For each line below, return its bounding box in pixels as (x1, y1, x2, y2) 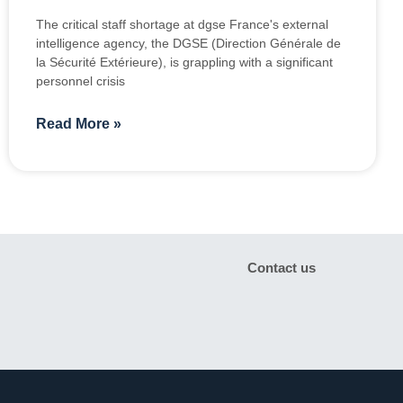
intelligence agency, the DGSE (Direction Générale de (36, 36, 341, 51)
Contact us (246, 260, 316, 276)
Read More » (36, 116, 121, 132)
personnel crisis (36, 74, 125, 89)
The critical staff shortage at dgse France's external (36, 17, 328, 32)
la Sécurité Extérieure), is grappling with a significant (36, 55, 333, 70)
